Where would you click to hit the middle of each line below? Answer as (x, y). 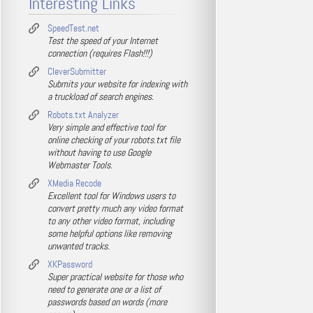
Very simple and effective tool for (107, 127)
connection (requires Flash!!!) (100, 53)
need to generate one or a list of (104, 289)
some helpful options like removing (109, 233)
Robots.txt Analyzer (83, 115)
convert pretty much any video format (115, 208)
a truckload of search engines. (101, 96)
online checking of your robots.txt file (114, 140)
